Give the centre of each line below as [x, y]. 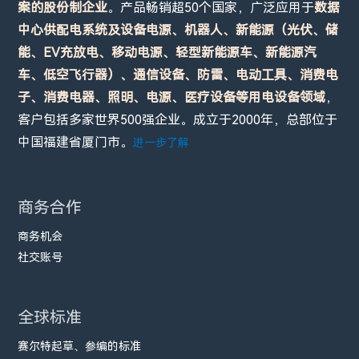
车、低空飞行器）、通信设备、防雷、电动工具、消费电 [178, 75]
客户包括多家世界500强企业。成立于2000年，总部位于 [178, 120]
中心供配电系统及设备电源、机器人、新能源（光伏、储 [178, 30]
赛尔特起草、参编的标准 [80, 347]
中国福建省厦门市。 [76, 143]
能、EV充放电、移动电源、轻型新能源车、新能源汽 [167, 53]
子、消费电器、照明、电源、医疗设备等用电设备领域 [172, 98]
